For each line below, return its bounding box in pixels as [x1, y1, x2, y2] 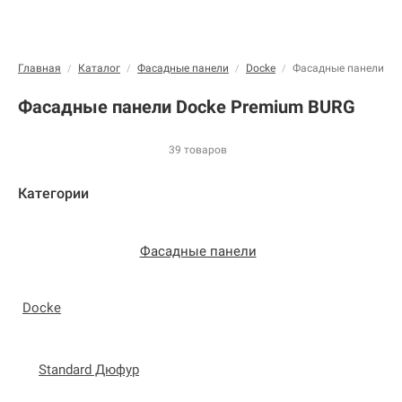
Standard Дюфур [39, 361, 139, 378]
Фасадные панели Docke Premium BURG [18, 96, 355, 118]
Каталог [78, 62, 120, 74]
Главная [18, 62, 61, 74]
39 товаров [169, 143, 227, 156]
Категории [18, 184, 89, 202]
